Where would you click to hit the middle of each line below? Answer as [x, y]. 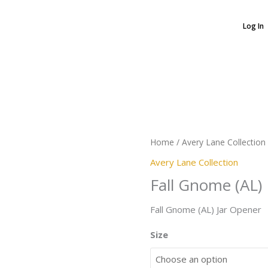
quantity [166, 137]
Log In [253, 26]
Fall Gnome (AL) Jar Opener [206, 209]
